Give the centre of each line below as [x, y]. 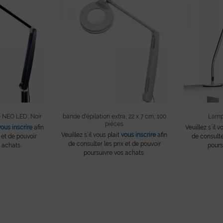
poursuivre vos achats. [114, 153]
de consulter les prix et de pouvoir [114, 144]
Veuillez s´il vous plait [91, 135]
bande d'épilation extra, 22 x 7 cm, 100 [114, 116]
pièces [114, 124]
